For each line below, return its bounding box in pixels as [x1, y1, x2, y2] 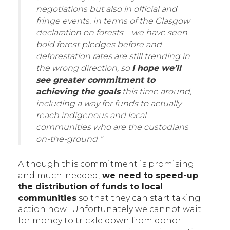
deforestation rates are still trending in [36, 51, 190, 61]
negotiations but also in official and [36, 4, 177, 14]
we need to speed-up [100, 170, 198, 180]
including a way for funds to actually [36, 98, 181, 108]
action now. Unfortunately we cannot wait [18, 204, 201, 214]
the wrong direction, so [36, 63, 132, 73]
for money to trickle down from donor [18, 215, 181, 225]
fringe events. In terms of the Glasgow [36, 15, 190, 26]
